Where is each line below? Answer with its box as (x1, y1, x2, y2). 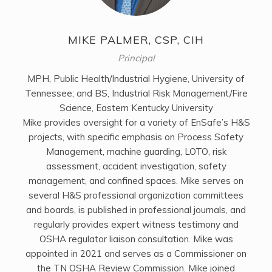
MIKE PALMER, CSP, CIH (68, 33, 204, 47)
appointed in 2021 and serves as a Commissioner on (25, 248, 246, 260)
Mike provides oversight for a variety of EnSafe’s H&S (22, 117, 250, 129)
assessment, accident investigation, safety (46, 160, 226, 172)
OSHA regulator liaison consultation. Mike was (39, 233, 233, 245)
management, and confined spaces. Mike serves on (29, 175, 243, 187)
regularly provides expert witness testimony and (33, 219, 239, 231)
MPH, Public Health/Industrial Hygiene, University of (27, 73, 245, 85)
